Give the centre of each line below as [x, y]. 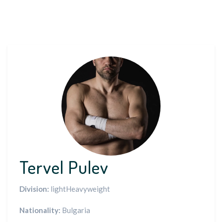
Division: [34, 189]
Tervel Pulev [64, 167]
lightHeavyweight [80, 189]
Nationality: [40, 210]
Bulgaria [75, 210]
